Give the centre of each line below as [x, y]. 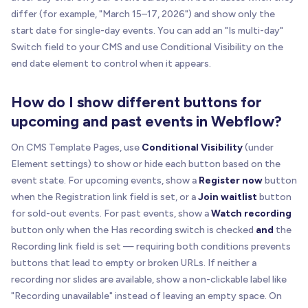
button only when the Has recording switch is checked [133, 230]
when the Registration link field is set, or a [104, 197]
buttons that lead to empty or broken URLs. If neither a [134, 263]
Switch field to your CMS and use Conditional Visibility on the [147, 47]
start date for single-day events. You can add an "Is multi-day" [147, 31]
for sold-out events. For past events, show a [111, 214]
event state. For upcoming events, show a [105, 181]
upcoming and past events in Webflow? [146, 122]
